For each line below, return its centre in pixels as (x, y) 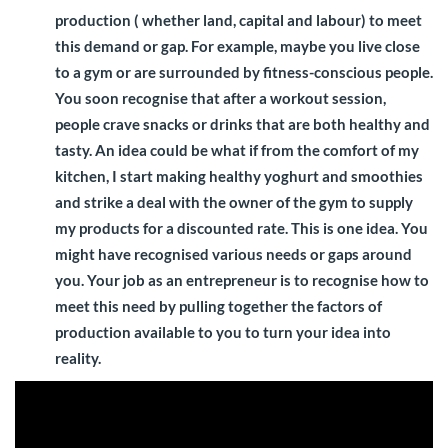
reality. (78, 357)
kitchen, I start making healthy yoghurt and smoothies (239, 175)
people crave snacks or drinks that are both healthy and (242, 123)
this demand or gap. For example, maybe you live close (237, 45)
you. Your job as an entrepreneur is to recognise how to (242, 279)
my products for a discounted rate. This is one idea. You (241, 227)
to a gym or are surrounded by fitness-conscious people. (244, 71)
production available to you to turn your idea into (223, 331)
